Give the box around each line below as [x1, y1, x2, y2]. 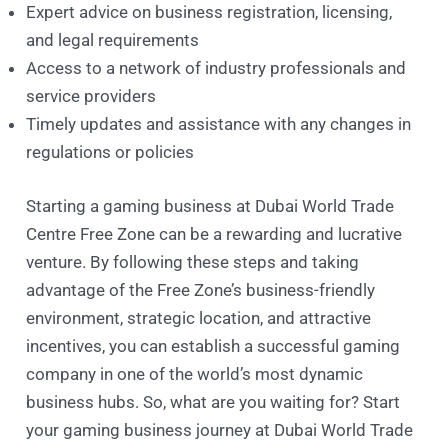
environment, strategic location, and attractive [26, 307, 372, 328]
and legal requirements [26, 30, 200, 51]
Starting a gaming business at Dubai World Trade [26, 195, 395, 216]
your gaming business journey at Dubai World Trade [26, 419, 414, 440]
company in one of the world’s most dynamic [26, 363, 364, 384]
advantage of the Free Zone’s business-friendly [26, 279, 376, 300]
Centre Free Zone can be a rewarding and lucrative [26, 223, 403, 244]
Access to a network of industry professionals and [26, 58, 407, 79]
